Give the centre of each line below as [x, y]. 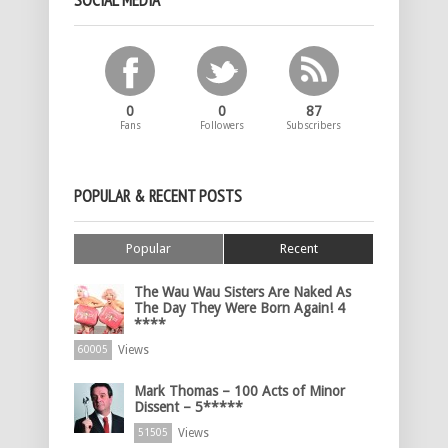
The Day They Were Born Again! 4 [239, 308]
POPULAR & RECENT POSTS [158, 196]
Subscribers [314, 126]
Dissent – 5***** [188, 407]
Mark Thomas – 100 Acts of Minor [239, 391]
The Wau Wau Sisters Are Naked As [242, 292]
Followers [222, 126]
